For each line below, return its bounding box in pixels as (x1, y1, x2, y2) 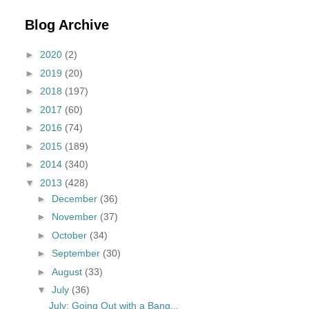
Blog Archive (25, 17, 109, 32)
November (51, 211, 100, 223)
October (51, 229, 90, 241)
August (51, 266, 85, 277)
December (51, 192, 100, 204)
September (51, 248, 103, 259)
